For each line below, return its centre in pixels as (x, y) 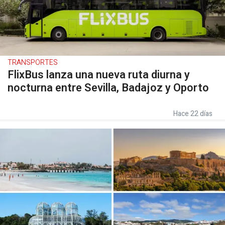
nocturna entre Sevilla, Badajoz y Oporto (108, 88)
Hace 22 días (193, 114)
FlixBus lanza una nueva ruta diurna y (99, 75)
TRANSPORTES (33, 63)
